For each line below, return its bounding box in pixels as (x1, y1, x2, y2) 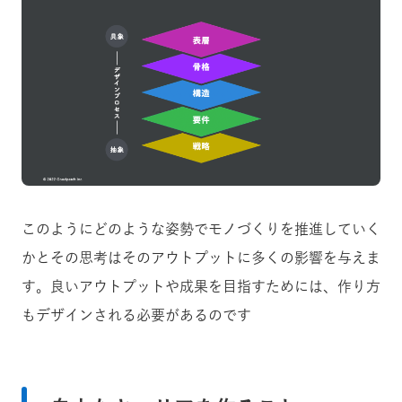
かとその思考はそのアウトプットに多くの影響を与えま (22, 250, 380, 266)
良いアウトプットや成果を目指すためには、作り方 (50, 279, 380, 294)
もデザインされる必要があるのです (22, 308, 251, 323)
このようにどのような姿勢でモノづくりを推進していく (22, 222, 380, 237)
